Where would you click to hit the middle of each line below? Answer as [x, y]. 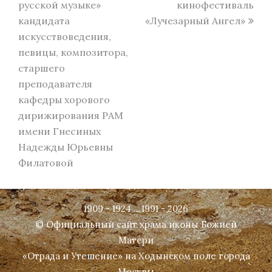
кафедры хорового [64, 100]
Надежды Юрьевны [66, 147]
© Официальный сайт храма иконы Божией [136, 225]
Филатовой [46, 163]
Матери [136, 240]
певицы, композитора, [73, 53]
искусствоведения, [65, 37]
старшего [42, 68]
